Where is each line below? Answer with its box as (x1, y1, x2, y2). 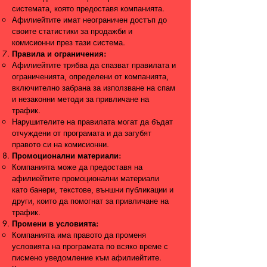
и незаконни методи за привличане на (12, 94, 149, 104)
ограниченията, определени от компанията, (12, 71, 169, 82)
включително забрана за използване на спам (12, 82, 175, 93)
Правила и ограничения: (12, 48, 106, 59)
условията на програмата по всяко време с (12, 241, 168, 252)
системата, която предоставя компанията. (12, 3, 164, 14)
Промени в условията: (12, 218, 98, 229)
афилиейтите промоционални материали (12, 173, 159, 184)
